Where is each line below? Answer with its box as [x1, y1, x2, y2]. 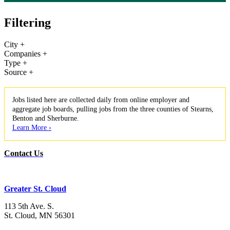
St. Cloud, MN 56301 [4, 210, 75, 220]
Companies [4, 49, 43, 58]
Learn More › [12, 123, 51, 131]
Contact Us [4, 148, 43, 158]
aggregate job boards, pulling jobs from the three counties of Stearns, [12, 105, 214, 113]
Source [4, 67, 29, 76]
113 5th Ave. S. [4, 201, 54, 210]
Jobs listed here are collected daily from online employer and [12, 95, 189, 104]
